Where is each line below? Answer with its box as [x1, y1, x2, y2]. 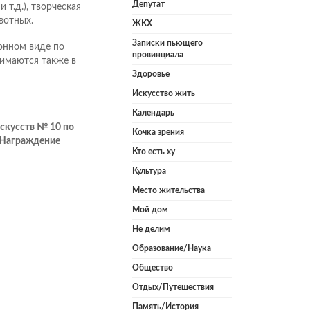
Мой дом [132, 206, 168, 215]
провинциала [132, 51, 183, 60]
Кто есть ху [132, 147, 175, 156]
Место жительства [132, 186, 205, 195]
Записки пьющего [132, 39, 203, 48]
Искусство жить [132, 89, 195, 98]
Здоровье [132, 70, 170, 79]
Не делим [132, 225, 170, 234]
